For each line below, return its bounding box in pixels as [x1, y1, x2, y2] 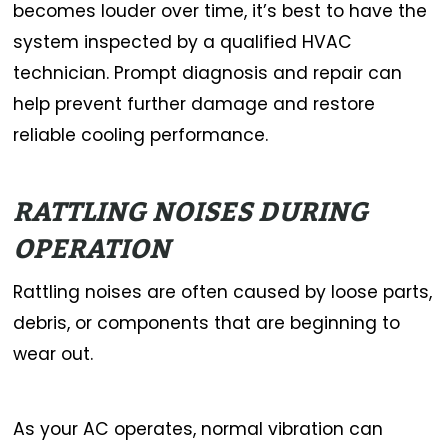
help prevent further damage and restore [13, 91, 376, 116]
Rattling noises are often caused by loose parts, [13, 279, 433, 304]
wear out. [13, 341, 94, 366]
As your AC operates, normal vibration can [13, 416, 384, 441]
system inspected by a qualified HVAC [13, 29, 353, 54]
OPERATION [13, 231, 171, 269]
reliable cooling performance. [13, 122, 269, 147]
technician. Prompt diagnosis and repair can [13, 60, 403, 85]
